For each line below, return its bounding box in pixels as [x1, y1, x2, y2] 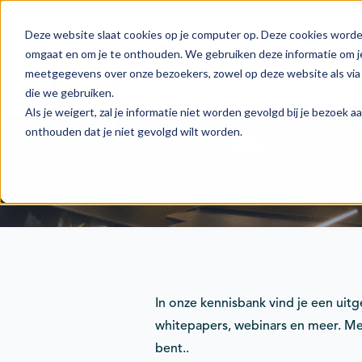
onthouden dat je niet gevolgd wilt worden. [24, 124, 242, 138]
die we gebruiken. [24, 85, 114, 99]
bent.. [155, 340, 189, 356]
